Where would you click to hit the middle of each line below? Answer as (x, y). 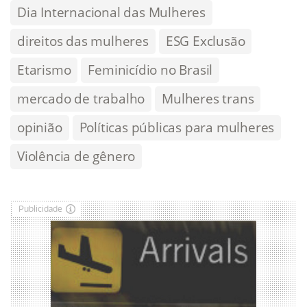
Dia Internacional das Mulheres (111, 13)
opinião (40, 128)
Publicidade (40, 209)
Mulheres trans (208, 99)
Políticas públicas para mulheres (177, 128)
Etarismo (44, 70)
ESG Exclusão (205, 41)
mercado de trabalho (81, 99)
